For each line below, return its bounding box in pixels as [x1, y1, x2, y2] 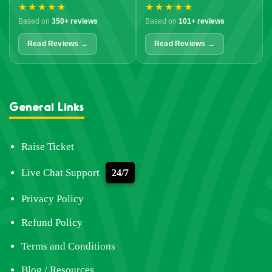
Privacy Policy [21, 192, 84, 205]
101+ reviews [178, 16, 225, 25]
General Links [9, 98, 84, 114]
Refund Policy [21, 216, 83, 228]
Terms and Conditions [21, 240, 115, 252]
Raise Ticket [21, 140, 74, 152]
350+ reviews [52, 16, 98, 25]
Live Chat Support [21, 166, 100, 178]
